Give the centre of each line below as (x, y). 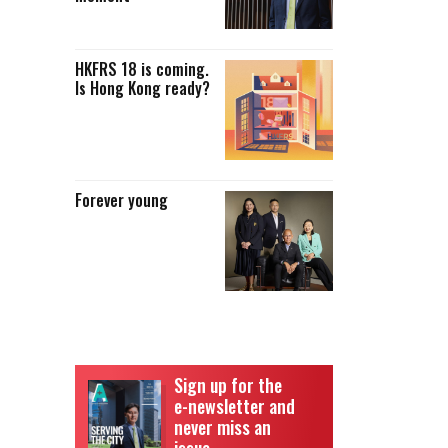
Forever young (121, 199)
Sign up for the (228, 384)
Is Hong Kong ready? (142, 87)
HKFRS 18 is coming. (141, 68)
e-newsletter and (234, 405)
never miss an (222, 426)
